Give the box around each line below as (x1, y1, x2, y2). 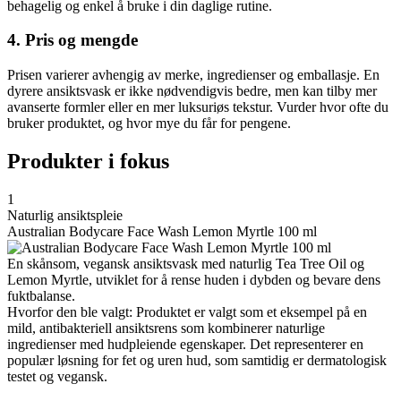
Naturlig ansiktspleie (7, 208, 123, 223)
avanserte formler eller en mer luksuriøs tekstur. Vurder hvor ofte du (7, 99, 388, 115)
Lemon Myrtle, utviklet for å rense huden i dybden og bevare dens (7, 272, 380, 287)
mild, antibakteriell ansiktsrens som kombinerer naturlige (7, 320, 325, 336)
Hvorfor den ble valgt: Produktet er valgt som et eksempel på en (7, 304, 367, 320)
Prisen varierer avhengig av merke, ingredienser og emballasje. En (7, 67, 380, 83)
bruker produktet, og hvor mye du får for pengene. (7, 115, 291, 132)
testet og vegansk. (7, 369, 107, 384)
